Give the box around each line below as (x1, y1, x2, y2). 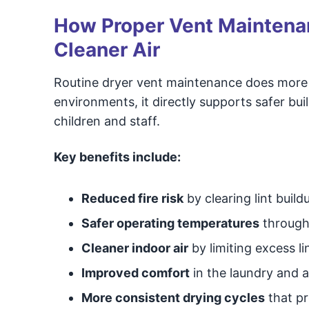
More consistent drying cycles (81, 290, 265, 305)
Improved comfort (81, 266, 190, 280)
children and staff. (53, 114, 160, 128)
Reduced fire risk (81, 191, 183, 206)
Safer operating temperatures (81, 216, 259, 230)
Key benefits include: (53, 150, 181, 164)
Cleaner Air (53, 38, 160, 61)
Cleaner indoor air (81, 241, 188, 255)
